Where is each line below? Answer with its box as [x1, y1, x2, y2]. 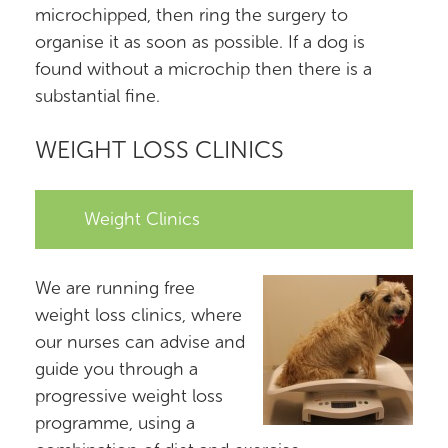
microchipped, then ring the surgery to [35, 4, 348, 26]
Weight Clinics [84, 208, 200, 230]
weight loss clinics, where [35, 304, 242, 326]
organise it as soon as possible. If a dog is [35, 31, 365, 53]
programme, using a [35, 412, 195, 434]
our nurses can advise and [35, 331, 245, 353]
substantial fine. [35, 85, 160, 107]
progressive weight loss [35, 385, 223, 407]
